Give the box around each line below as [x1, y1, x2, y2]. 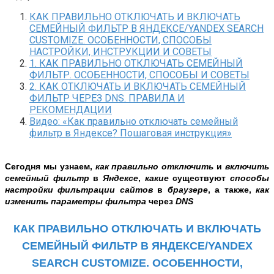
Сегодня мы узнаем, [5, 161, 95, 171]
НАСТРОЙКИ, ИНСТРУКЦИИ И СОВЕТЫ [29, 45, 212, 57]
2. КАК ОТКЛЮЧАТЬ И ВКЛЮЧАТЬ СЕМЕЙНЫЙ [29, 80, 246, 92]
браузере [167, 184, 208, 194]
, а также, [207, 184, 256, 194]
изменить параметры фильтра [5, 196, 146, 206]
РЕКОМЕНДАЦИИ [29, 103, 112, 116]
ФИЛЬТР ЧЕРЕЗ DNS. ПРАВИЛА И [29, 92, 185, 104]
